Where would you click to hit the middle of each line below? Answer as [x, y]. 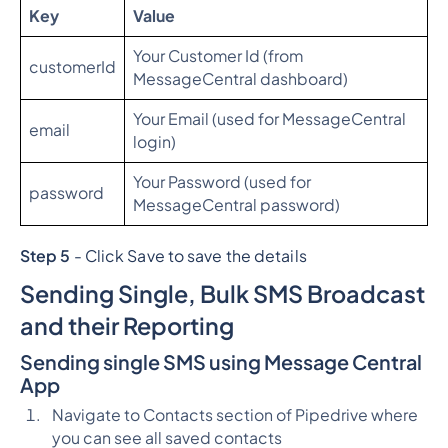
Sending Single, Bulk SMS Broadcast [222, 293]
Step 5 [45, 256]
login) [154, 142]
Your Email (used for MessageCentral [269, 119]
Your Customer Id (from [217, 56]
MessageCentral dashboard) [240, 79]
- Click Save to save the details [188, 256]
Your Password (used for [221, 182]
